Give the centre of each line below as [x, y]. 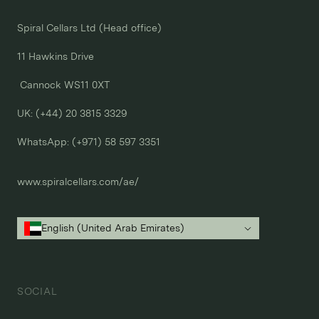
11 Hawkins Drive [56, 57]
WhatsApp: [45, 142]
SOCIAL [37, 292]
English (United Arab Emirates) [113, 228]
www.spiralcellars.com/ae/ [78, 182]
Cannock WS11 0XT [63, 85]
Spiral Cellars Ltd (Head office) [89, 28]
